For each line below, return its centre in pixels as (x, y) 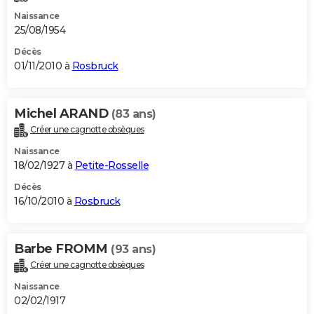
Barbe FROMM (62, 248)
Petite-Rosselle (111, 165)
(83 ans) (134, 114)
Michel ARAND (63, 113)
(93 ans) (133, 249)
